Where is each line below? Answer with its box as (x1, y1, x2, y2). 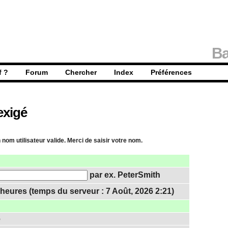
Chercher (65, 68, 97, 76)
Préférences (151, 68, 192, 76)
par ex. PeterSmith (88, 170, 160, 179)
